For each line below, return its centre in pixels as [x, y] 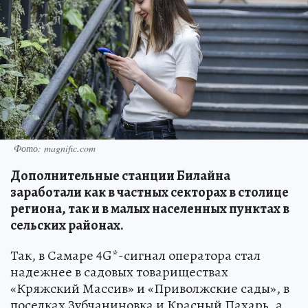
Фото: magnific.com [55, 148]
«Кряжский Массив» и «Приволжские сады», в [150, 289]
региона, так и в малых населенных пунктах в [150, 209]
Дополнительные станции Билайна [120, 176]
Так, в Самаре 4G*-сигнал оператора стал [135, 256]
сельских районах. [67, 225]
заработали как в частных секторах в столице [150, 192]
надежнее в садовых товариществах [119, 272]
